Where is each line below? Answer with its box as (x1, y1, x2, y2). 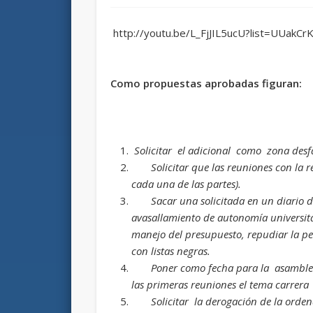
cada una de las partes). (131, 176, 242, 191)
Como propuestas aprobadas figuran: (110, 75, 303, 90)
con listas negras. (131, 243, 214, 258)
